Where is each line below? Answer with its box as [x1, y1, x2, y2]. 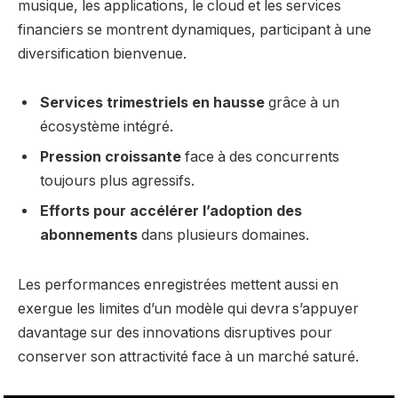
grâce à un [265, 94, 339, 112]
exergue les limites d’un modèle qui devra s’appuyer [18, 300, 359, 318]
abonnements [40, 227, 138, 244]
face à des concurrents [181, 148, 339, 166]
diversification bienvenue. [18, 44, 187, 62]
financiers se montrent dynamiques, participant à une [18, 20, 371, 38]
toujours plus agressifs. [40, 172, 195, 190]
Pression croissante [40, 148, 181, 166]
